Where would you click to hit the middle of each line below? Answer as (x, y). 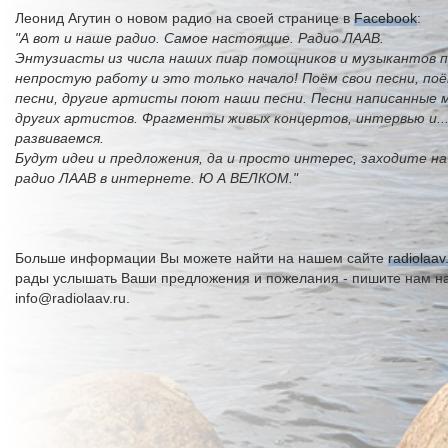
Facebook (385, 18)
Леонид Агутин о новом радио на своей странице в (184, 18)
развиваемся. (59, 138)
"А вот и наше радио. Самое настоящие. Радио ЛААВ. (199, 38)
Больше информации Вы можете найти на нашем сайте (201, 258)
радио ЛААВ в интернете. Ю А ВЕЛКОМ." (156, 178)
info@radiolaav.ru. (72, 298)
